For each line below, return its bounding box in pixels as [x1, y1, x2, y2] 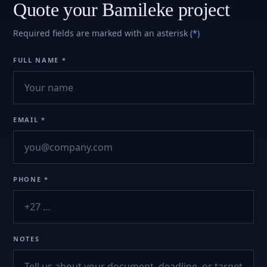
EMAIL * [13, 114, 46, 124]
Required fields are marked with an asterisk [13, 27, 190, 39]
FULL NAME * [13, 55, 67, 64]
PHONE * [13, 174, 49, 184]
